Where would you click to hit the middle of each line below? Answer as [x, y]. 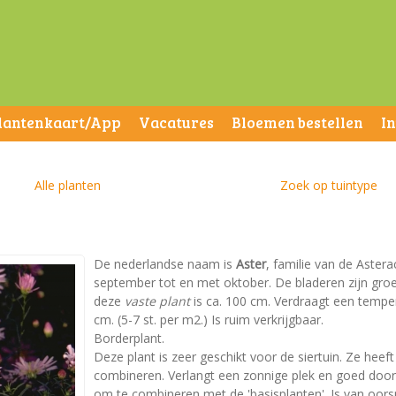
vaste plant [157, 301]
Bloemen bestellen [297, 122]
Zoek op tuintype [328, 185]
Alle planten [68, 185]
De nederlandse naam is [165, 264]
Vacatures [176, 122]
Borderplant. [129, 338]
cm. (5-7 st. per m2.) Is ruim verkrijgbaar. [209, 320]
